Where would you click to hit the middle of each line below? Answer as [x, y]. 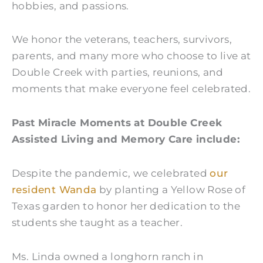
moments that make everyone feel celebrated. [131, 89]
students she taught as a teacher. [97, 222]
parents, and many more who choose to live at [131, 56]
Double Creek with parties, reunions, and [117, 73]
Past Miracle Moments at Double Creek [117, 123]
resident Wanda [54, 189]
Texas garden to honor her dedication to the [126, 206]
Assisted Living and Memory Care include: [126, 139]
